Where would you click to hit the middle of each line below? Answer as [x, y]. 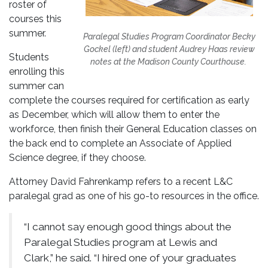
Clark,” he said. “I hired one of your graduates [130, 258]
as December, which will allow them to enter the [114, 115]
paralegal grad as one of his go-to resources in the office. [134, 196]
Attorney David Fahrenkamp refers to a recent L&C [121, 182]
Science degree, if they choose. [77, 158]
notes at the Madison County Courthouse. [169, 62]
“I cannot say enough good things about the [128, 227]
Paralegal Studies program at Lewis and [121, 243]
